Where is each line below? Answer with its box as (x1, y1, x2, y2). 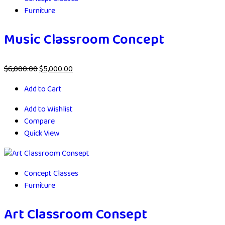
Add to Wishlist (24, 103, 73, 116)
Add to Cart (24, 83, 62, 96)
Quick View (24, 127, 60, 140)
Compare (24, 115, 55, 128)
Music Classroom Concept (4, 29, 164, 52)
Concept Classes (24, 167, 78, 180)
